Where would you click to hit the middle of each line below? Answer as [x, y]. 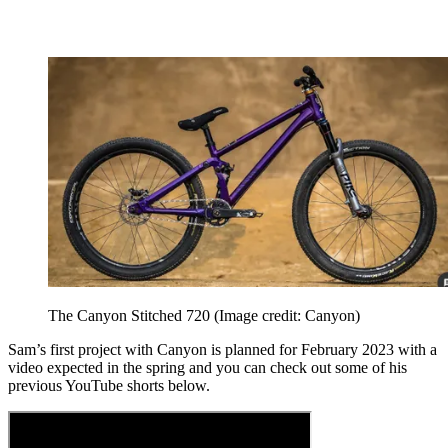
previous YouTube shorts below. [109, 385]
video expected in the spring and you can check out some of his [207, 367]
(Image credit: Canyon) [287, 315]
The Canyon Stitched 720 [131, 315]
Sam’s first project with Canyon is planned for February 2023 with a [222, 349]
